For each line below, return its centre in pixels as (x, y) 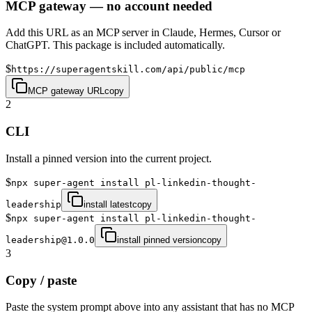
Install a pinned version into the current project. (109, 158)
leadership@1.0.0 (50, 240)
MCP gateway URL (66, 91)
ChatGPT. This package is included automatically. (115, 45)
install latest (108, 204)
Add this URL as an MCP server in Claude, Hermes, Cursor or (143, 33)
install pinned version (159, 240)
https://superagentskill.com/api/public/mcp (128, 70)
